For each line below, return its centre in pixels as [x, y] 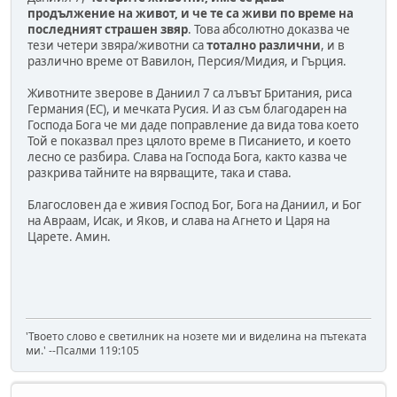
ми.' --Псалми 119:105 [82, 350]
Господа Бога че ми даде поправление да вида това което [193, 125]
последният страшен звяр [108, 29]
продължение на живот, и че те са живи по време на [191, 13]
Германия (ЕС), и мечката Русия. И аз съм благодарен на [187, 109]
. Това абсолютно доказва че [269, 29]
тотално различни [264, 45]
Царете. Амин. [69, 236]
